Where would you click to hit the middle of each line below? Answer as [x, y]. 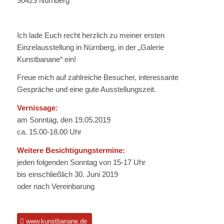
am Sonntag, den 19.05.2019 [63, 120]
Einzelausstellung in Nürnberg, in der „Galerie [90, 47]
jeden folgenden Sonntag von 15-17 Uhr [81, 162]
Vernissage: [37, 108]
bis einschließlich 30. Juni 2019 [67, 174]
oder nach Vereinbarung [55, 186]
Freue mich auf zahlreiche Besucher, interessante [97, 77]
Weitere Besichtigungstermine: [71, 150]
